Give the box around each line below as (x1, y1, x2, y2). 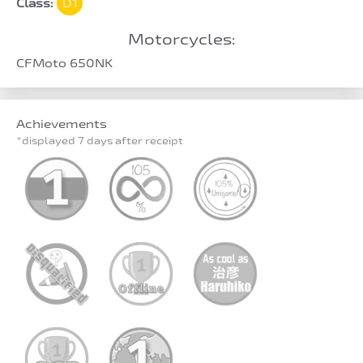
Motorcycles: (127, 29, 236, 48)
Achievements (16, 116, 107, 130)
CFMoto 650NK (16, 55, 113, 70)
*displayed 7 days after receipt (16, 134, 183, 146)
